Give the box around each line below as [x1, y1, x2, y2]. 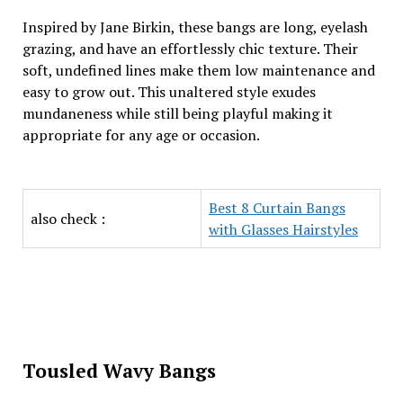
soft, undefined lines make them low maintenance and [22, 60, 375, 80]
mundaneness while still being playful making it [22, 103, 333, 123]
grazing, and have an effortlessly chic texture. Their [22, 39, 358, 58]
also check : [30, 209, 105, 228]
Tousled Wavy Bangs [22, 358, 221, 383]
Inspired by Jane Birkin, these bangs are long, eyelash [22, 17, 368, 37]
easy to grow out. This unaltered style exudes [22, 82, 316, 102]
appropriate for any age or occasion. [22, 125, 263, 145]
